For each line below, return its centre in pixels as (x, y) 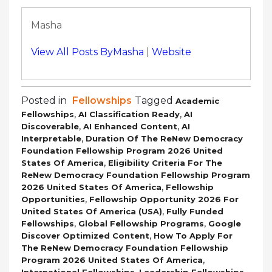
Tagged (155, 100)
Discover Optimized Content (85, 235)
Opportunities (53, 199)
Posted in (45, 100)
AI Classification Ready (129, 114)
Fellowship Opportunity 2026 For (164, 199)
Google (225, 223)
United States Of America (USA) (92, 211)
